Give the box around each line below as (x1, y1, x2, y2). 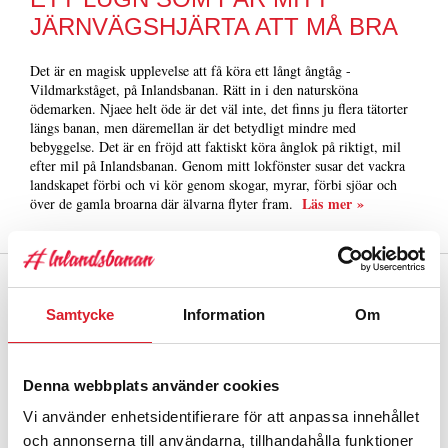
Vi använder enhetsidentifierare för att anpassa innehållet (23, 408, 419, 425)
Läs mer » (302, 192, 364, 214)
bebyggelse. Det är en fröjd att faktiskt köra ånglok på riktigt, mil (30, 136, 401, 156)
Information (182, 305, 266, 323)
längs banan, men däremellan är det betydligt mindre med (30, 117, 356, 137)
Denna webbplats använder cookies (23, 376, 279, 394)
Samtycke (45, 305, 115, 323)
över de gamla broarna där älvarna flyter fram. (30, 193, 302, 213)
